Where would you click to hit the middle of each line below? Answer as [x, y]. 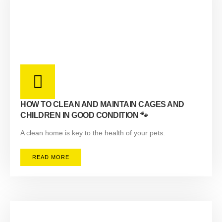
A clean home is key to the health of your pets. [93, 133]
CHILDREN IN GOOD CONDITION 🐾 [84, 115]
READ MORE [51, 157]
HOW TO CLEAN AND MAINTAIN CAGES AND [102, 104]
